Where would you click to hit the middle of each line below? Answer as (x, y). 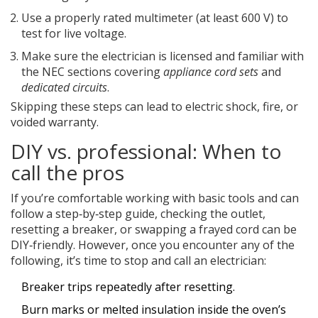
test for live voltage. (74, 34)
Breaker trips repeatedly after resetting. (128, 287)
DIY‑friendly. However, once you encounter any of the (153, 245)
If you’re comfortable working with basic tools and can (155, 198)
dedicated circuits (64, 88)
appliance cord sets (211, 72)
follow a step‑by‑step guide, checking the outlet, (138, 214)
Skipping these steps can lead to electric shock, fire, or (154, 107)
